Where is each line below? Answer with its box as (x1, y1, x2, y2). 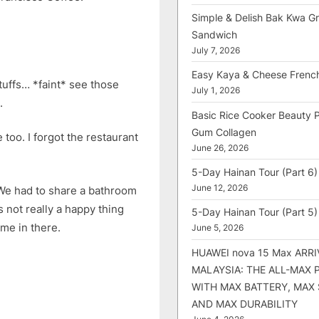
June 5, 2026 (192, 223, 244, 234)
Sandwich (192, 28, 237, 41)
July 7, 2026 (192, 45, 240, 56)
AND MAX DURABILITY (192, 297, 298, 310)
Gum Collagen (192, 125, 256, 138)
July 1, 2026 (192, 85, 240, 96)
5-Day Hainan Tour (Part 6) (192, 165, 318, 178)
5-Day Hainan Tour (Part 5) (192, 206, 318, 219)
